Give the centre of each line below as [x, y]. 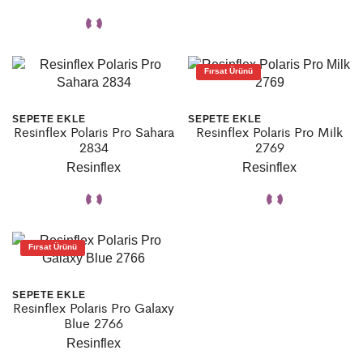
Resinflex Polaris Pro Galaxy [94, 307]
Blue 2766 [94, 322]
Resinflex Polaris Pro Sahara [94, 131]
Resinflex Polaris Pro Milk [269, 131]
